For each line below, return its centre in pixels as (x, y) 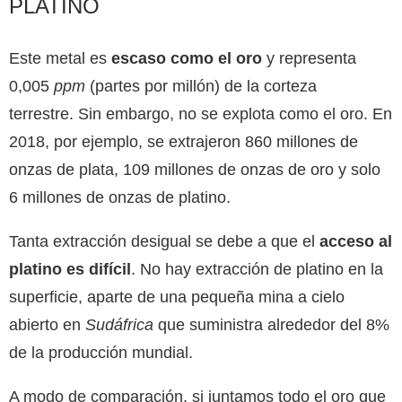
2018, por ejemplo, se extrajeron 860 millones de (184, 141)
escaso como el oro (187, 58)
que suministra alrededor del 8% (271, 324)
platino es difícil (70, 269)
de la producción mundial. (101, 352)
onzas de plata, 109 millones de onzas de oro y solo (195, 169)
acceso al (356, 241)
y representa (309, 58)
